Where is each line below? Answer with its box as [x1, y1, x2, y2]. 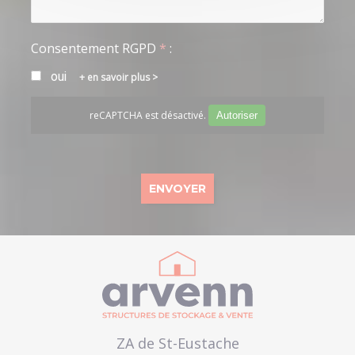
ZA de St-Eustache [116, 334, 239, 353]
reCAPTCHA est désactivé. [90, 109, 208, 122]
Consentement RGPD [31, 40, 159, 57]
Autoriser [216, 109, 258, 121]
